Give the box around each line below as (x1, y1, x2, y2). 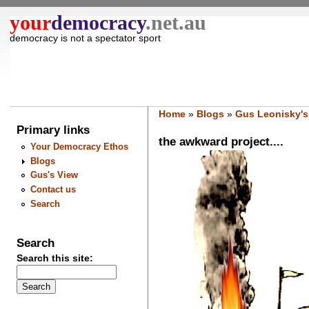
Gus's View (30, 170, 78, 181)
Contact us (30, 184, 76, 195)
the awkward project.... (158, 134, 283, 148)
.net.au (146, 11, 207, 34)
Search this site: (17, 252, 94, 263)
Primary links (17, 123, 90, 137)
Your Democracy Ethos (30, 141, 128, 152)
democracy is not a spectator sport (10, 32, 161, 43)
